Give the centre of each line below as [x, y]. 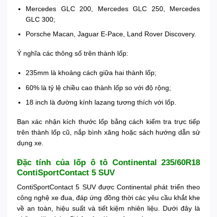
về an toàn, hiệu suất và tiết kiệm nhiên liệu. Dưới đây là [108, 208]
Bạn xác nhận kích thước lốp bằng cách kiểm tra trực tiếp [108, 122]
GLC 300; [41, 19]
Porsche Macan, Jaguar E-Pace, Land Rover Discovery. [111, 34]
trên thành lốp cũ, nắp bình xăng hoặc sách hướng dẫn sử [108, 132]
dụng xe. [30, 143]
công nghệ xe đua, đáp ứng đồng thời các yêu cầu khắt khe [108, 197]
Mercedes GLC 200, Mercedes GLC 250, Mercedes [113, 8]
